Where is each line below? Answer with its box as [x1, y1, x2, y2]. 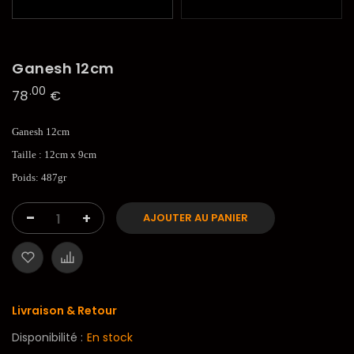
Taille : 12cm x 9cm [12, 149, 96, 161]
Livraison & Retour [12, 303, 117, 319]
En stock [87, 330, 133, 346]
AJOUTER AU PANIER [143, 210, 248, 226]
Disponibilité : [12, 330, 83, 346]
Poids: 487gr [12, 171, 66, 184]
